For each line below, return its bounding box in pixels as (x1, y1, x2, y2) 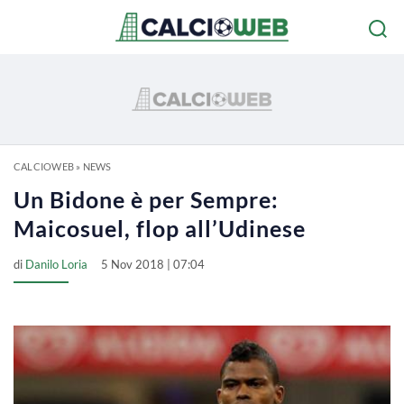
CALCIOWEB (14, 161, 74, 172)
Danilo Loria (25, 257, 87, 271)
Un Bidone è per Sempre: (14, 186, 279, 213)
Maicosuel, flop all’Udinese (14, 215, 306, 242)
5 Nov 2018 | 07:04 (101, 257, 205, 271)
